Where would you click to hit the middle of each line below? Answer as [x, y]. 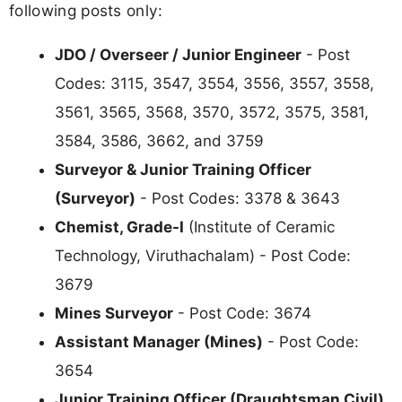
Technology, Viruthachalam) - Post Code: [203, 255]
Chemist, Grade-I [119, 227]
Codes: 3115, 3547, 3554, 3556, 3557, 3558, [214, 83]
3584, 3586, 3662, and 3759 [159, 140]
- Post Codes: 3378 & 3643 [238, 198]
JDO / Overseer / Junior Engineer [178, 54]
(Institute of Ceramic [259, 227]
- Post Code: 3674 [242, 313]
